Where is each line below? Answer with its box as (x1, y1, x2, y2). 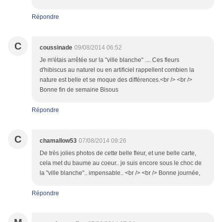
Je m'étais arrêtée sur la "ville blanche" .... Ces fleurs (40, 56, 179, 64)
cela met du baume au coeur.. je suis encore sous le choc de (40, 160, 202, 167)
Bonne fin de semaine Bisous (40, 86, 118, 94)
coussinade (40, 44, 72, 52)
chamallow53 (40, 137, 77, 145)
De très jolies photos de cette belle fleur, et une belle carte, (40, 150, 196, 157)
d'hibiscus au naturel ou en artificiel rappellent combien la (40, 66, 194, 74)
